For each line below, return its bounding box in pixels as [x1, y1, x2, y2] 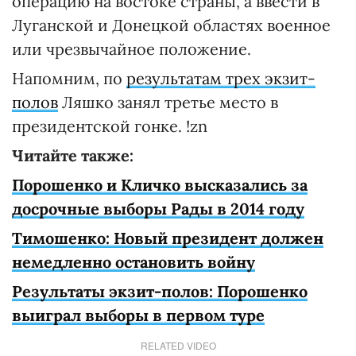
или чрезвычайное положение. [12, 39, 251, 59]
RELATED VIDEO [140, 339, 216, 352]
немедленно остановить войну [12, 252, 255, 272]
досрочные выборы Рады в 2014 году [12, 199, 304, 219]
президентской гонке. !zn [12, 116, 207, 136]
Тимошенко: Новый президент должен [12, 228, 323, 248]
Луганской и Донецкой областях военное [12, 15, 331, 35]
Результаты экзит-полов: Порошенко [12, 281, 308, 301]
